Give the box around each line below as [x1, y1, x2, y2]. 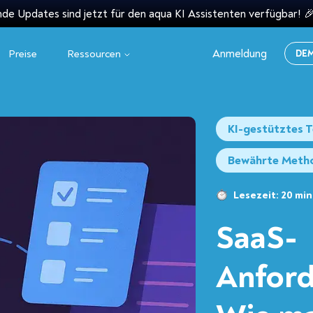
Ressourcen [67, 47, 122, 61]
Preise [8, 47, 38, 61]
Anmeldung [212, 46, 267, 61]
